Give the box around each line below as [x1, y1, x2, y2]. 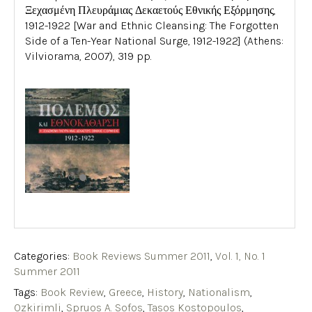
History [147, 285, 183, 299]
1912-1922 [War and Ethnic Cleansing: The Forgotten [25, 19, 279, 33]
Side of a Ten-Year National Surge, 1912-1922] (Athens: [25, 34, 283, 48]
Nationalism [188, 285, 250, 299]
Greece [109, 285, 142, 299]
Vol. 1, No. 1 [215, 249, 265, 263]
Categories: [14, 249, 72, 263]
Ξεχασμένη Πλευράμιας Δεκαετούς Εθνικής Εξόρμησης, [25, 3, 276, 17]
